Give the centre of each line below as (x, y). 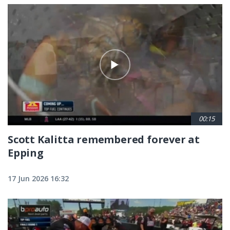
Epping (26, 152)
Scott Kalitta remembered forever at (104, 139)
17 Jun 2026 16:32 (38, 178)
